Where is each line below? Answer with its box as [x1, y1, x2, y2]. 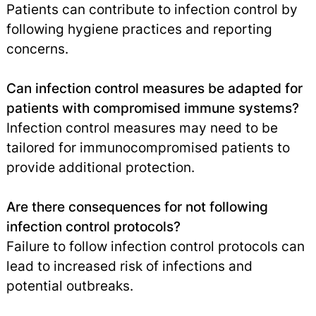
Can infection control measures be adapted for [6, 80, 303, 97]
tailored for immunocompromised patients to [6, 139, 290, 157]
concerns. [6, 40, 68, 58]
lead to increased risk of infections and [6, 257, 253, 275]
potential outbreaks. [6, 277, 133, 295]
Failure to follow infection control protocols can [6, 238, 305, 255]
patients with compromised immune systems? [6, 99, 299, 117]
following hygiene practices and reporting [6, 20, 272, 38]
